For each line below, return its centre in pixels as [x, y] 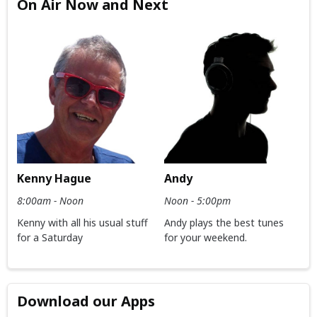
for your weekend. [205, 237]
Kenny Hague [54, 178]
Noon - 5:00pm [197, 200]
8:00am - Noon [51, 200]
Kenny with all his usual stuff [83, 222]
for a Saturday [50, 237]
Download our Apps [86, 301]
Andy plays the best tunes [224, 222]
